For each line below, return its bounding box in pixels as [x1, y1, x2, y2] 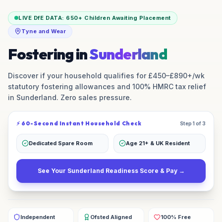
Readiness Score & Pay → [104, 166, 185, 174]
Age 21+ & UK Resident [126, 139, 190, 147]
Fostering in [8, 44, 87, 63]
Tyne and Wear [21, 27, 66, 35]
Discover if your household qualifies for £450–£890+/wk [8, 71, 205, 80]
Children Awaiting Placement [82, 14, 171, 21]
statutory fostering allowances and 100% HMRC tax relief [8, 82, 206, 91]
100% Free [160, 213, 191, 221]
